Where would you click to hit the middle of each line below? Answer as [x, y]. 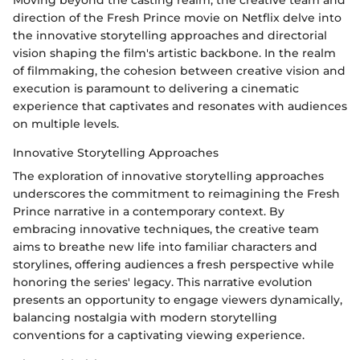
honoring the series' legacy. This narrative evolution [163, 282]
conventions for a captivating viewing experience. [159, 335]
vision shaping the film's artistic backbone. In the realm [174, 53]
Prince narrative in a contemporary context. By [149, 212]
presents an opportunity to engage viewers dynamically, [178, 300]
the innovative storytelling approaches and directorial [170, 36]
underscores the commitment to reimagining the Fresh [176, 194]
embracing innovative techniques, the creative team [166, 229]
